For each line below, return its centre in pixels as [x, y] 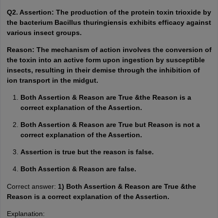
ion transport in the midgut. [52, 80]
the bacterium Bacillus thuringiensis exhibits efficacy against [109, 22]
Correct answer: [32, 186]
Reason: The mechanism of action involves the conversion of [109, 50]
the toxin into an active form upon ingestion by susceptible [106, 60]
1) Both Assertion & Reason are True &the [127, 186]
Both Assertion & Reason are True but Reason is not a [110, 125]
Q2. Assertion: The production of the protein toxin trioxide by [109, 12]
